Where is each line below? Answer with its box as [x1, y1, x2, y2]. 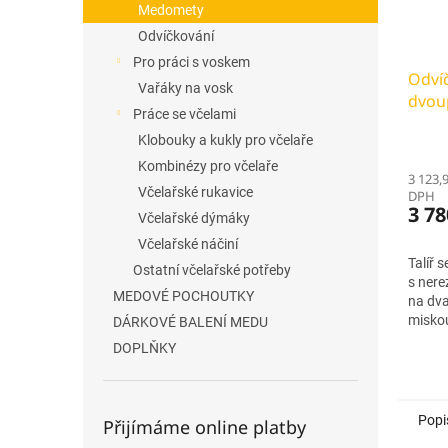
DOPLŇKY [113, 340, 176, 356]
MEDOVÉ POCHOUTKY [113, 288, 254, 304]
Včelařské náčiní [138, 236, 238, 252]
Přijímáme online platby [103, 415, 306, 439]
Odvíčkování [138, 28, 214, 44]
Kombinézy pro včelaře [138, 158, 278, 174]
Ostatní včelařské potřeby [133, 262, 291, 278]
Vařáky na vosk [138, 80, 233, 96]
